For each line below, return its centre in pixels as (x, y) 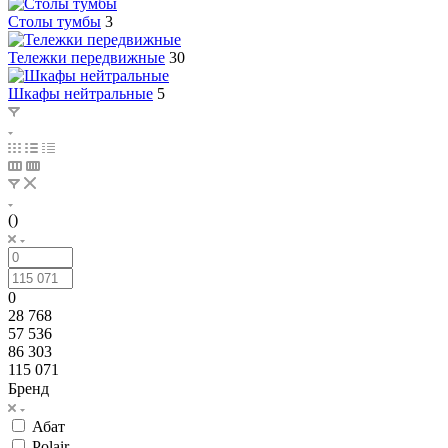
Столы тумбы (54, 21)
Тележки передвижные (86, 57)
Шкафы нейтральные (80, 93)
